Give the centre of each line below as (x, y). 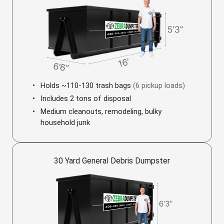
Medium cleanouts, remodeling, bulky (101, 111)
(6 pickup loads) (159, 85)
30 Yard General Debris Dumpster (112, 161)
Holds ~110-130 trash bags (87, 85)
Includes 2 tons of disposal (86, 98)
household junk (65, 122)
